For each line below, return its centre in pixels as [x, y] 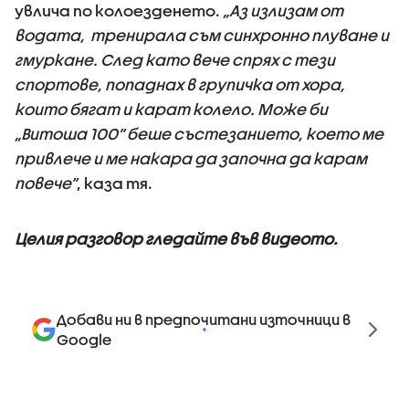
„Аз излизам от [283, 10]
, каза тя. [115, 183]
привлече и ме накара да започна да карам [191, 158]
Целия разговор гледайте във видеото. [176, 239]
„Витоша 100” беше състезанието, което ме [199, 134]
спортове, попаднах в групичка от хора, [180, 84]
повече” [46, 183]
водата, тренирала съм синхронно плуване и [202, 35]
